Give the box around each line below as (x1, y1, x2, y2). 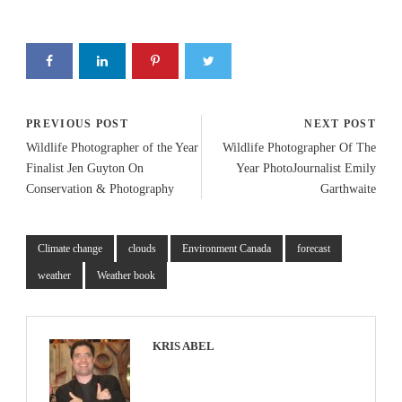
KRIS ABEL (153, 339, 214, 353)
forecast (297, 242, 330, 255)
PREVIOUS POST (26, 118, 128, 130)
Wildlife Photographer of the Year (26, 141, 198, 154)
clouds (128, 242, 156, 255)
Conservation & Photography (26, 182, 174, 196)
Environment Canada (182, 242, 271, 255)
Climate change (38, 242, 102, 255)
